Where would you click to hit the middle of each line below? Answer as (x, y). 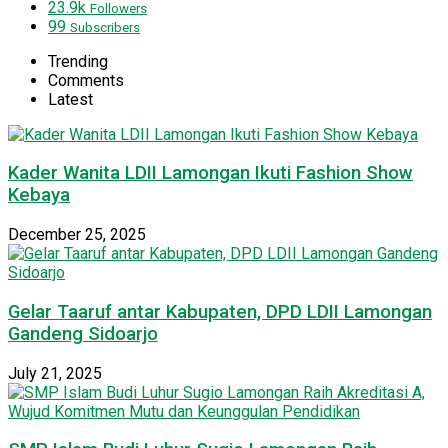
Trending (78, 61)
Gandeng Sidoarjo (83, 333)
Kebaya (39, 195)
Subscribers (105, 27)
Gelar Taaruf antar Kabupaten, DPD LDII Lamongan (220, 311)
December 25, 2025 (77, 235)
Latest (70, 99)
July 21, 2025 (55, 373)
